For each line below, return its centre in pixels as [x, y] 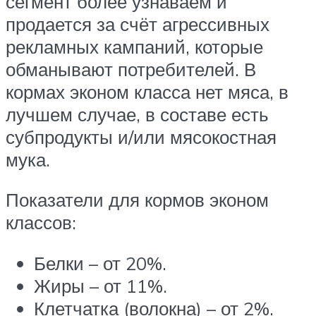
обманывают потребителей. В [131, 69]
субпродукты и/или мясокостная [141, 136]
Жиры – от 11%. [101, 285]
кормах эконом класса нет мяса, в [147, 91]
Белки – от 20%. [100, 263]
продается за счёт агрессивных [138, 24]
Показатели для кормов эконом [137, 200]
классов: [41, 223]
